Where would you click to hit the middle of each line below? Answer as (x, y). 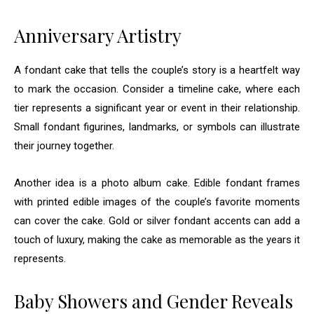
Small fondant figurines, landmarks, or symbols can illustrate (157, 127)
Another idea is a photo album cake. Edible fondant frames (157, 183)
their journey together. (64, 145)
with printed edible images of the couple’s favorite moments (157, 202)
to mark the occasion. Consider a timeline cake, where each (157, 89)
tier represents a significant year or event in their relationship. (157, 108)
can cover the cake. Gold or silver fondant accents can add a (157, 220)
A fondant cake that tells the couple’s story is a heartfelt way (157, 70)
